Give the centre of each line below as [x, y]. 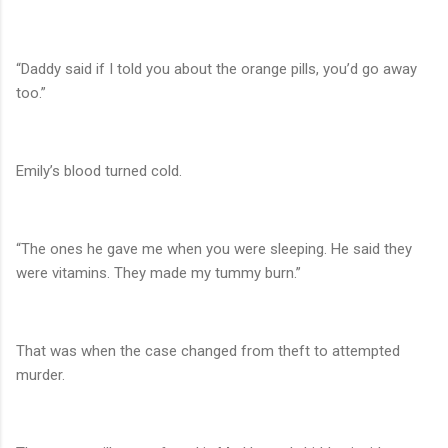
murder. [40, 375]
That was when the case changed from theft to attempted [208, 351]
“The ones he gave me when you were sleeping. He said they [214, 249]
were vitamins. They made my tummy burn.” [158, 273]
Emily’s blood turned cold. [99, 171]
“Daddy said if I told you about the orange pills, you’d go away [216, 69]
